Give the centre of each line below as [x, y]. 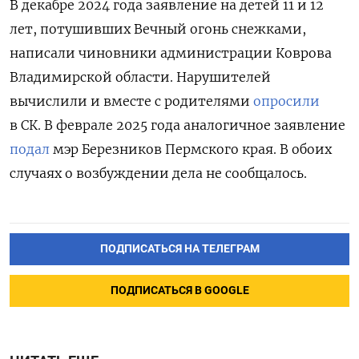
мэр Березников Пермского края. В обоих [191, 149]
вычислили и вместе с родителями [131, 101]
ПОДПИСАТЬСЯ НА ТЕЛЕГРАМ [179, 248]
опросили [286, 101]
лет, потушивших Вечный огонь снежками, [158, 28]
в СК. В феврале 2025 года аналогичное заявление [177, 125]
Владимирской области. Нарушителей [140, 77]
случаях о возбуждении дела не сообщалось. [158, 173]
